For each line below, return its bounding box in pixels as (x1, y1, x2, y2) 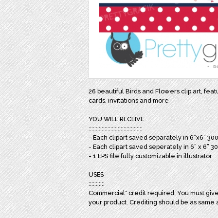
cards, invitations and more (89, 97, 169, 104)
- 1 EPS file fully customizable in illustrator (89, 152, 212, 160)
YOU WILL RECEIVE (89, 115, 144, 123)
